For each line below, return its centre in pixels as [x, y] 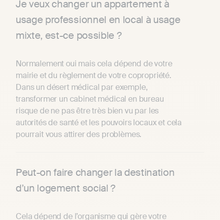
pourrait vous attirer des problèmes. [80, 135]
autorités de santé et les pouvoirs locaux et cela [99, 123]
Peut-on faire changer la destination [95, 173]
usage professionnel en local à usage [98, 20]
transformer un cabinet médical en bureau [90, 99]
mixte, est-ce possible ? [69, 36]
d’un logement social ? [66, 188]
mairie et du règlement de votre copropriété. [94, 76]
